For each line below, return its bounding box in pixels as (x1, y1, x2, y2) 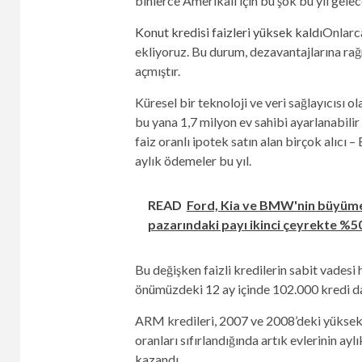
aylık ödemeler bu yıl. (134, 153, 251, 169)
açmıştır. (134, 63, 180, 79)
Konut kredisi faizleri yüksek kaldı (134, 24, 322, 40)
